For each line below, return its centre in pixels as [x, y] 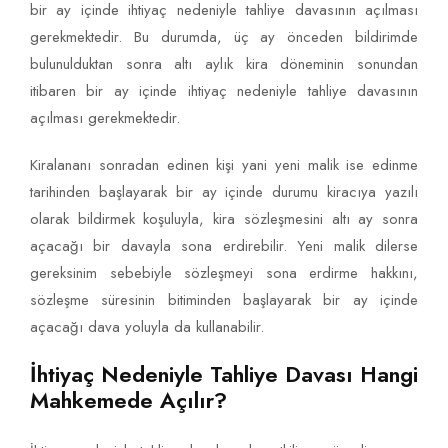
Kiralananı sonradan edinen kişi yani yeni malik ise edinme [224, 165]
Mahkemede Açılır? [128, 400]
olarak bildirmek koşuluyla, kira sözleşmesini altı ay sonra [224, 219]
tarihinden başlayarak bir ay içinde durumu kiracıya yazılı [224, 192]
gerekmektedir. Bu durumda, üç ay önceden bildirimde [224, 37]
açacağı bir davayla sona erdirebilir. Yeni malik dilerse [224, 246]
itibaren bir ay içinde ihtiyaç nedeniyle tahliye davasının [224, 91]
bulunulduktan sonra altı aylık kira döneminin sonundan [224, 64]
